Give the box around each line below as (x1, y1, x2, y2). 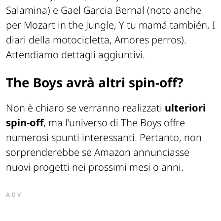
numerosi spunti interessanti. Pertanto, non (6, 130, 202, 144)
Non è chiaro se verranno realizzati (6, 101, 165, 114)
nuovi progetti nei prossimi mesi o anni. (6, 160, 184, 174)
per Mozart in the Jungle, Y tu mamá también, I (6, 18, 215, 32)
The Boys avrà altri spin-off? (6, 73, 183, 91)
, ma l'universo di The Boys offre (43, 115, 185, 129)
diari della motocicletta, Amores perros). (6, 33, 186, 46)
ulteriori (165, 101, 206, 114)
